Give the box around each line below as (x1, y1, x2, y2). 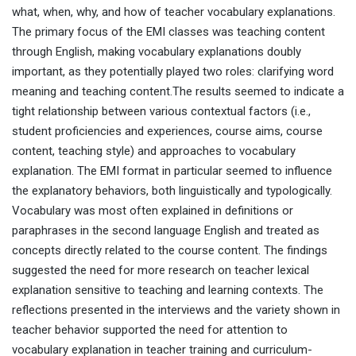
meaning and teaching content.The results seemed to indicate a (12, 84, 344, 99)
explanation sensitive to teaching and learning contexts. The (12, 283, 323, 298)
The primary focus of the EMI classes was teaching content (12, 25, 325, 40)
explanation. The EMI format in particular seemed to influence (12, 164, 332, 179)
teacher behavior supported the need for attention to (12, 323, 288, 338)
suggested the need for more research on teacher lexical (12, 263, 309, 278)
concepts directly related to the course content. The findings (12, 243, 327, 258)
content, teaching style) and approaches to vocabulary (12, 144, 296, 159)
